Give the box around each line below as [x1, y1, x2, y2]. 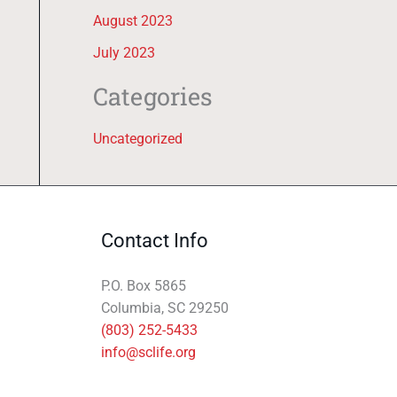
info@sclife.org [100, 343, 196, 361]
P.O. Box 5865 [100, 276, 186, 294]
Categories [92, 80, 213, 113]
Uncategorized [92, 129, 183, 147]
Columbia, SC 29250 [100, 299, 229, 316]
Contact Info [100, 229, 208, 252]
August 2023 [92, 12, 173, 30]
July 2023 [92, 44, 155, 62]
